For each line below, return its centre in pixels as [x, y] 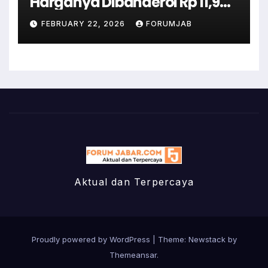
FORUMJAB [169, 23]
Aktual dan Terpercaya [134, 182]
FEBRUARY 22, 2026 [84, 23]
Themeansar [133, 255]
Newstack [207, 240]
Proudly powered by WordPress [92, 240]
